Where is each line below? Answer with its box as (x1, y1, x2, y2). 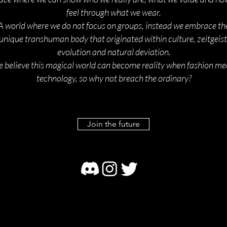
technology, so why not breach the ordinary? (36, 72, 192, 84)
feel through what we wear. (66, 7, 161, 18)
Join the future (87, 119, 140, 129)
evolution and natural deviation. (57, 46, 171, 58)
